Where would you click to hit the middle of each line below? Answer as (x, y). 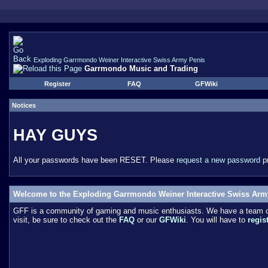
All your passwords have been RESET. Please (95, 160)
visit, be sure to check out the (66, 220)
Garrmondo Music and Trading (141, 68)
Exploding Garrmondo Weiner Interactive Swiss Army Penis (119, 60)
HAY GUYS (55, 135)
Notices (24, 105)
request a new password (218, 160)
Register (57, 84)
